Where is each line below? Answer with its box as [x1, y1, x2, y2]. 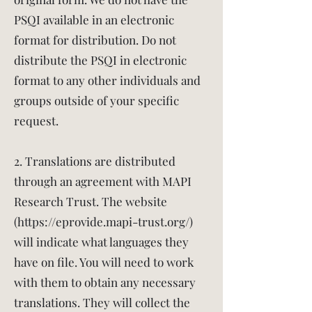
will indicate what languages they [14, 234, 189, 249]
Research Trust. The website [14, 194, 167, 209]
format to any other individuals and [14, 72, 201, 88]
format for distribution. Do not [14, 32, 176, 47]
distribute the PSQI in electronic [14, 52, 187, 68]
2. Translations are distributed [14, 153, 175, 169]
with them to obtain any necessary [14, 274, 196, 290]
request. [14, 113, 58, 128]
